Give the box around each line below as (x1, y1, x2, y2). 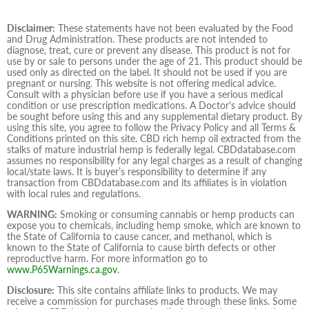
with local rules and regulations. (7, 187, 141, 199)
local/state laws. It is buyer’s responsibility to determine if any (7, 165, 266, 177)
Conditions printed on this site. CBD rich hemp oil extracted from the (7, 132, 301, 144)
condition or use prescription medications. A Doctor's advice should (7, 99, 296, 111)
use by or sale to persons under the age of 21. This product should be (7, 54, 302, 67)
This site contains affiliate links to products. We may (54, 283, 277, 296)
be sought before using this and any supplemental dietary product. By (7, 110, 302, 122)
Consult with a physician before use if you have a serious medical (7, 88, 283, 100)
